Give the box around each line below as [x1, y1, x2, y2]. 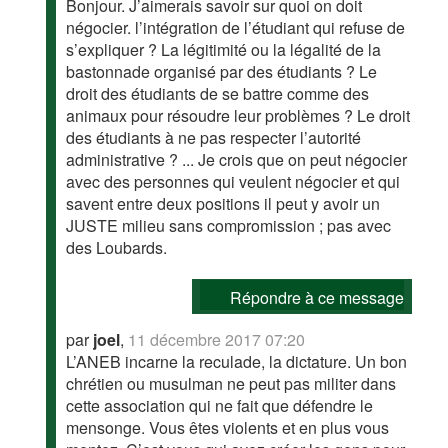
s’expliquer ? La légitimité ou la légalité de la [66, 37, 382, 61]
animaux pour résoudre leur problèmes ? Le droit [66, 103, 411, 127]
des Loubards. [66, 235, 168, 259]
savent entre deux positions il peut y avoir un [66, 191, 381, 215]
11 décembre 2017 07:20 [128, 327, 306, 351]
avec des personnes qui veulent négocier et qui [66, 169, 401, 193]
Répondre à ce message [229, 285, 404, 309]
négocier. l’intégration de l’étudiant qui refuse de [66, 15, 406, 39]
